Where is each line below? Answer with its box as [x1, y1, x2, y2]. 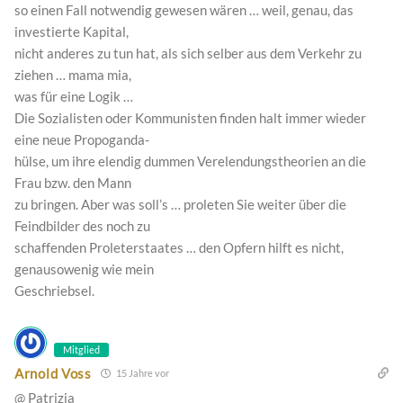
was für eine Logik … [14, 88, 133, 105]
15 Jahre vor [113, 367, 169, 380]
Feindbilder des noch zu [14, 218, 150, 235]
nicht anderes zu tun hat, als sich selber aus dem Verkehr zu [14, 45, 362, 62]
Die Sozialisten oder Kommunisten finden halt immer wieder [14, 110, 366, 127]
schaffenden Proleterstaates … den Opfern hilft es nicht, [14, 239, 344, 256]
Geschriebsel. [14, 282, 94, 300]
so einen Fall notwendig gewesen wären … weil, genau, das [14, 2, 354, 19]
